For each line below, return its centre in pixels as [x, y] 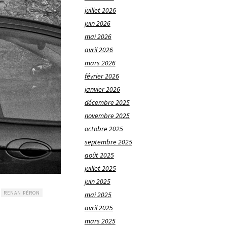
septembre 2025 [108, 142]
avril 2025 [99, 208]
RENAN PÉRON [22, 193]
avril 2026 [99, 50]
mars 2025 [100, 221]
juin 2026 [97, 24]
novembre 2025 [107, 116]
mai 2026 [98, 37]
